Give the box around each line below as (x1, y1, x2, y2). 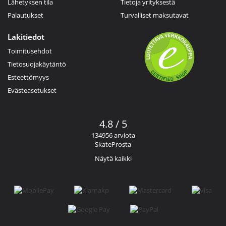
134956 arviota (91, 130, 135, 140)
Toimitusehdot (8, 46, 52, 55)
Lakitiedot (8, 31, 44, 42)
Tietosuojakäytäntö (8, 59, 66, 69)
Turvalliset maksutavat (121, 10, 189, 20)
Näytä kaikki (94, 153, 132, 163)
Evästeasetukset (8, 85, 56, 95)
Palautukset (8, 10, 43, 20)
